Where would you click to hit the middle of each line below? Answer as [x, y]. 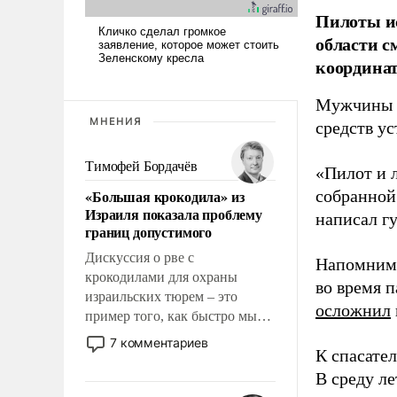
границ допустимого [149, 231]
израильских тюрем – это [161, 296]
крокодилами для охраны [161, 276]
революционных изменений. [172, 354]
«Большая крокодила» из [165, 196]
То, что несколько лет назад [168, 374]
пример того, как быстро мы [171, 315]
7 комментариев [160, 342]
